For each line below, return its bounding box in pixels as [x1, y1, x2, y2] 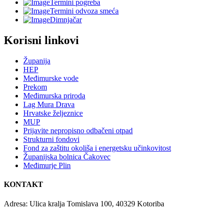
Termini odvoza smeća [50, 7, 119, 15]
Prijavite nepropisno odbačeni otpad [23, 126, 133, 135]
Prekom [23, 83, 47, 91]
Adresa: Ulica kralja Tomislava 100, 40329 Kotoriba [4, 199, 164, 208]
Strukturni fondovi [23, 135, 79, 143]
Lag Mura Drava [23, 100, 75, 108]
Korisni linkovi [4, 34, 79, 47]
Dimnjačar [50, 15, 82, 24]
